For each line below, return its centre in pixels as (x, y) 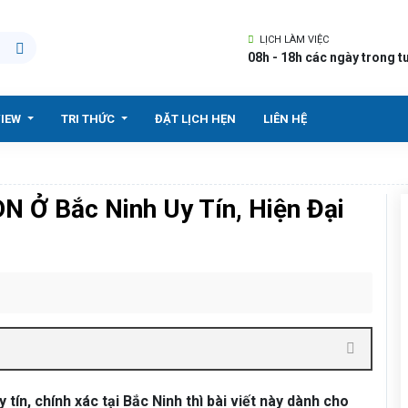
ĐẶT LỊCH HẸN (196, 119)
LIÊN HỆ (286, 119)
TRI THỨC (90, 119)
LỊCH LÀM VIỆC (293, 39)
